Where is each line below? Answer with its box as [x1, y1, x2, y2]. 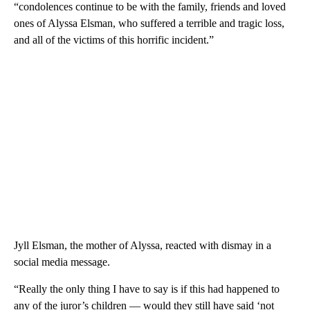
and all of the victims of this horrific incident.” [14, 33, 214, 46]
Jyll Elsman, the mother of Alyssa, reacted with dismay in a [14, 239, 271, 251]
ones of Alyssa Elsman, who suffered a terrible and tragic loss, [14, 17, 284, 29]
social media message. [14, 255, 110, 268]
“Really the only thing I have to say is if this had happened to [14, 282, 280, 295]
